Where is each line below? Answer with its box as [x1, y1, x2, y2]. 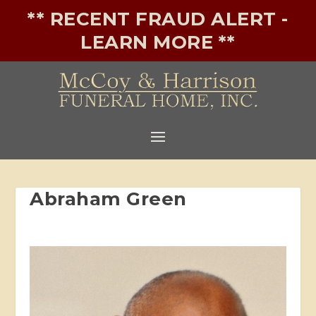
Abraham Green [30, 187, 187, 210]
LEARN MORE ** [80, 31, 236, 54]
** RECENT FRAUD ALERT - [28, 8, 288, 30]
